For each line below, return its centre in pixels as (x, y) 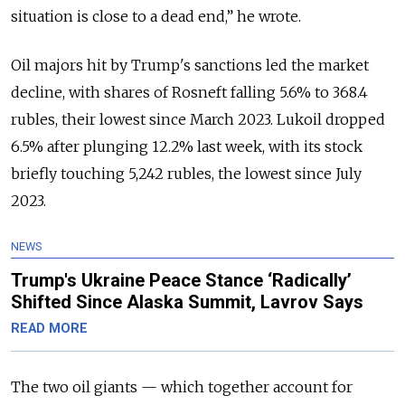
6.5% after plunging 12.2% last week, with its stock (187, 146)
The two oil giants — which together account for (182, 386)
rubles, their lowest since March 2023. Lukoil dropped (198, 119)
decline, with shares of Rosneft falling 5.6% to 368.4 (189, 92)
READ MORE (49, 328)
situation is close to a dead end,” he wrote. (156, 16)
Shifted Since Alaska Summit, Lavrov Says (187, 301)
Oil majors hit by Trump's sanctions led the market (190, 65)
